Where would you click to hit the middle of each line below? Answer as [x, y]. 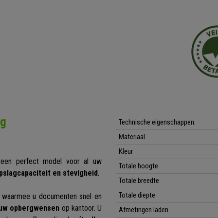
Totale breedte [139, 181]
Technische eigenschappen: [157, 122]
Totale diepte [137, 195]
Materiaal [132, 137]
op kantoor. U [81, 208]
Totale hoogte [138, 166]
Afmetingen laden [144, 210]
